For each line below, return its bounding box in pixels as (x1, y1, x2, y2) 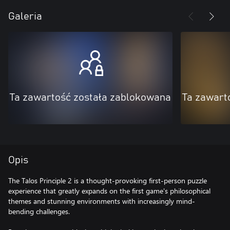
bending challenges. (8, 206, 70, 216)
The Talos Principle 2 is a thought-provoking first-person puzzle (8, 176, 207, 185)
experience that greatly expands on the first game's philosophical (8, 186, 210, 196)
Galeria (8, 11, 42, 22)
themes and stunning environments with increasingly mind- (8, 196, 195, 206)
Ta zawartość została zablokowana (10, 92, 171, 103)
